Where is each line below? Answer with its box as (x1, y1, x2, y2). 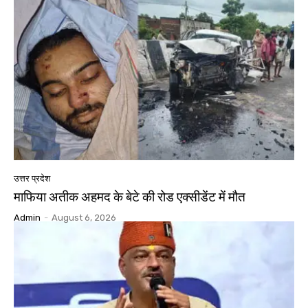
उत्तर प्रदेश (14, 173, 50, 184)
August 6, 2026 (52, 212, 116, 223)
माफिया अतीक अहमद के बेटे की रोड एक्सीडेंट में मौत (14, 188, 245, 205)
